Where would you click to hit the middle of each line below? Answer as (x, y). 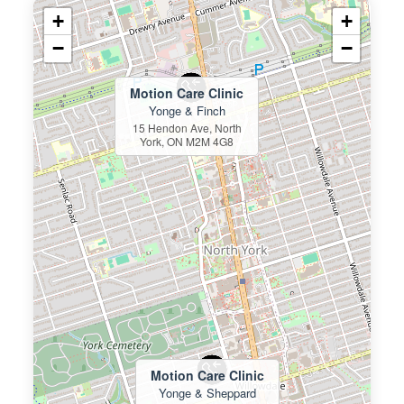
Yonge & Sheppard (208, 393)
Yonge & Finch (187, 111)
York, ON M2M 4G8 (187, 142)
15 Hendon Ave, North (187, 128)
